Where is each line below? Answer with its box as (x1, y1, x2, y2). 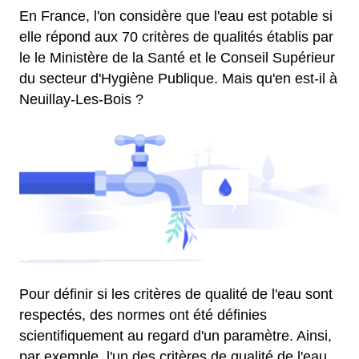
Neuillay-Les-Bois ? (19, 91, 143, 107)
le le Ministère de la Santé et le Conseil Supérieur (19, 50, 335, 66)
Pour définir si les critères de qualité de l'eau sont (19, 286, 333, 302)
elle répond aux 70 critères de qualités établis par (19, 29, 333, 45)
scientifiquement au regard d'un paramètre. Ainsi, (19, 328, 332, 344)
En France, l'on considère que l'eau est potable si (19, 8, 333, 24)
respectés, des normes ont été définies (19, 307, 267, 323)
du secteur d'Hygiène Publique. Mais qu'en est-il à (19, 71, 337, 87)
